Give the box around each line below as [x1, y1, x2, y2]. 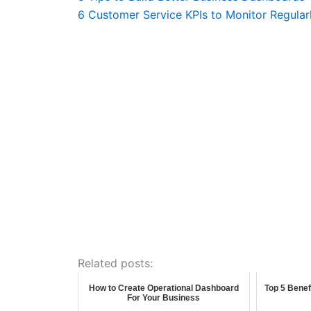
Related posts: [78, 255, 153, 270]
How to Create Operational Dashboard [88, 283, 239, 293]
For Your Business [127, 292, 201, 303]
